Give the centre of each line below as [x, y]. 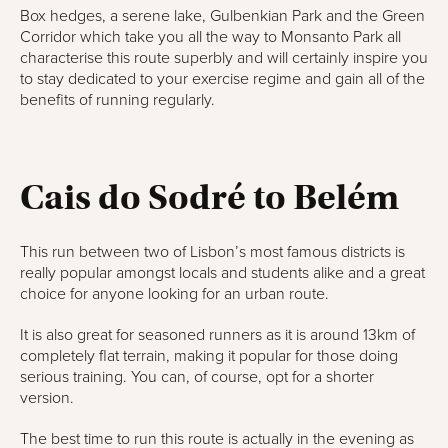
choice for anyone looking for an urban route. [174, 294]
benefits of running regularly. [117, 100]
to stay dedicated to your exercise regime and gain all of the [222, 79]
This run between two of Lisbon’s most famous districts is [212, 252]
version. [47, 398]
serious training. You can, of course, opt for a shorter [197, 377]
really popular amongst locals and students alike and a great [222, 273]
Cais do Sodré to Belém [209, 197]
